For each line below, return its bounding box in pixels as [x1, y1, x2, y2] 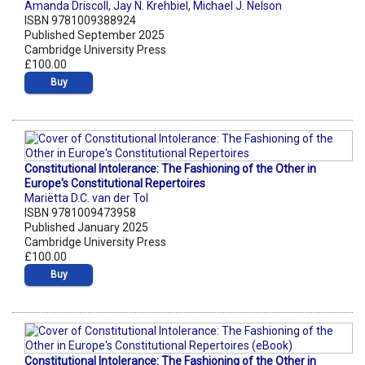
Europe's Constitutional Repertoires [24, 177, 205, 191]
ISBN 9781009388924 [24, 14, 136, 28]
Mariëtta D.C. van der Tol [24, 191, 148, 205]
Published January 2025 [24, 221, 148, 235]
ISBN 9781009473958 [24, 206, 136, 220]
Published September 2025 [24, 29, 165, 42]
